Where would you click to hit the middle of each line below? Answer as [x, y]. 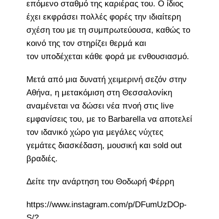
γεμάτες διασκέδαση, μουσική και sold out [104, 145]
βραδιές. [42, 158]
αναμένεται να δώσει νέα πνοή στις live [100, 106]
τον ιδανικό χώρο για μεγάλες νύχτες [95, 132]
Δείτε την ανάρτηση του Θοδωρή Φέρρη [100, 181]
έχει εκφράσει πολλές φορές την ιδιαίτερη [103, 17]
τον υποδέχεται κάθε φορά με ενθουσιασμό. [108, 56]
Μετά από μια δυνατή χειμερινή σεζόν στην [106, 79]
